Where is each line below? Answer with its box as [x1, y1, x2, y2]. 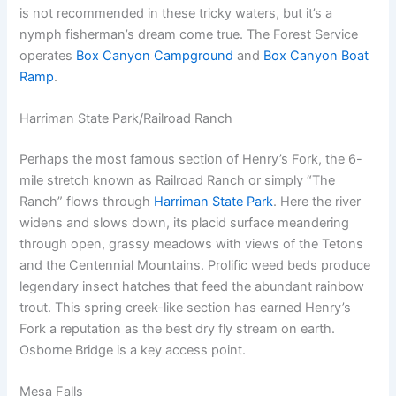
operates [19, 47, 77, 64]
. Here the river [273, 193, 362, 209]
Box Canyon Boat [263, 47, 369, 64]
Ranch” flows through [19, 193, 155, 209]
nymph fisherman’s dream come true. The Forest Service [19, 26, 359, 42]
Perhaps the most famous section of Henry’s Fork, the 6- [19, 150, 363, 167]
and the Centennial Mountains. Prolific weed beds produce [19, 256, 371, 273]
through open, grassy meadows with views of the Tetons [19, 235, 364, 252]
